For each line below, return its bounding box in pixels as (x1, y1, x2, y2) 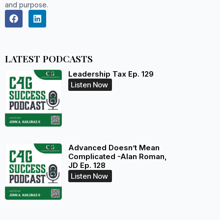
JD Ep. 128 (68, 160, 106, 170)
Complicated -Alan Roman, (68, 151, 167, 161)
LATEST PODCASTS (5, 52, 93, 65)
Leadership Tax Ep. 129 (68, 69, 154, 79)
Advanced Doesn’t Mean (68, 142, 160, 152)
